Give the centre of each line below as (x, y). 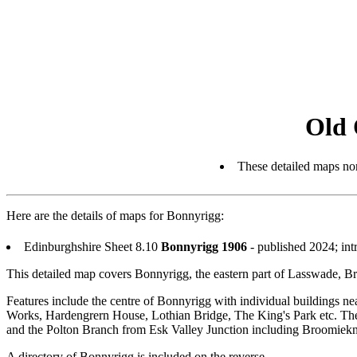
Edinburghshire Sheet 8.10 (92, 246)
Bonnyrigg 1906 (204, 246)
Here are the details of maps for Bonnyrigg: (115, 215)
